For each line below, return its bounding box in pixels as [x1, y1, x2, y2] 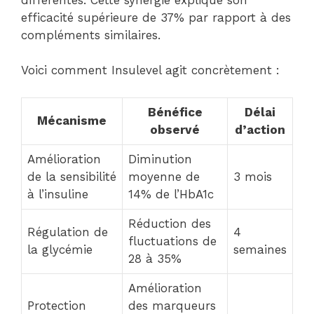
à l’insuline [27, 186, 88, 201]
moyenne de [128, 169, 200, 184]
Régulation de [27, 224, 108, 239]
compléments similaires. [21, 27, 161, 42]
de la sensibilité [27, 169, 116, 184]
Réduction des [128, 216, 211, 231]
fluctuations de [128, 233, 217, 248]
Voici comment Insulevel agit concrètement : [21, 63, 280, 78]
